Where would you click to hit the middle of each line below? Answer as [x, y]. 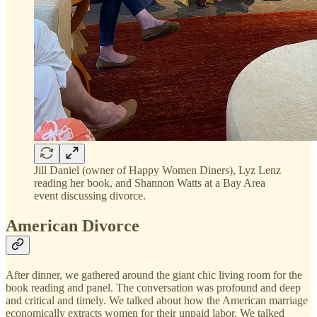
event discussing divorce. [90, 195]
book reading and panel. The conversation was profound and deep [153, 287]
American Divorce [73, 225]
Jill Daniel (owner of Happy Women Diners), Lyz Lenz [157, 170]
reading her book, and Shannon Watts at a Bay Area [150, 183]
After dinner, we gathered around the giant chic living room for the [154, 275]
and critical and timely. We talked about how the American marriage [157, 300]
